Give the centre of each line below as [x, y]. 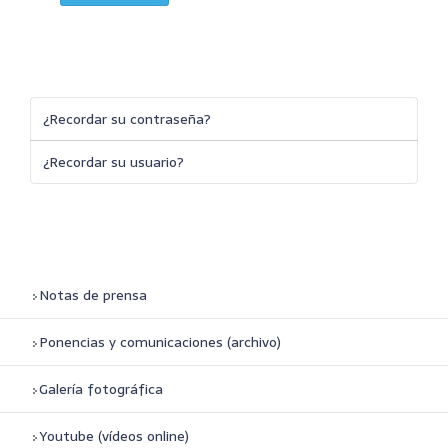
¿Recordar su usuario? [113, 162]
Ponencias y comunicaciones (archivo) [160, 342]
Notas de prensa [93, 295]
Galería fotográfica [101, 389]
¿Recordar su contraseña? [127, 119]
